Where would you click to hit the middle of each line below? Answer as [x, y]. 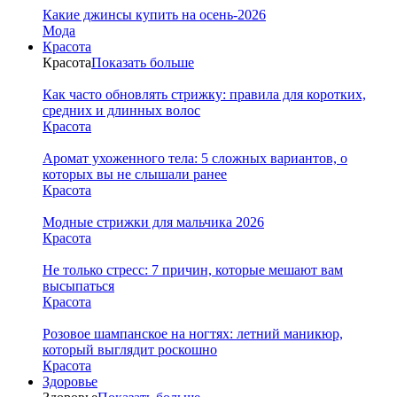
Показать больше [143, 62]
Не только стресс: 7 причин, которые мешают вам [193, 269]
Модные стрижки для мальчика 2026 [153, 222]
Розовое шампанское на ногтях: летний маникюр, [193, 333]
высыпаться [78, 285]
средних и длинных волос [121, 110]
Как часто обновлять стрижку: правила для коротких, [204, 94]
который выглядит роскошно [130, 349]
